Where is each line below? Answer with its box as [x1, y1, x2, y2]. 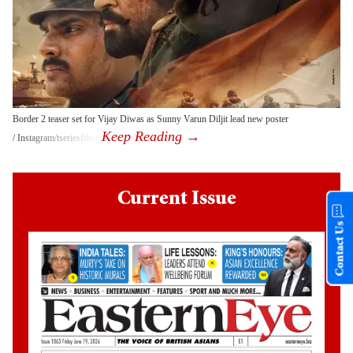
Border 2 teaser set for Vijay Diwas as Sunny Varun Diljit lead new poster [13, 113, 288, 125]
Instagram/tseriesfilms [15, 132, 102, 144]
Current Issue [117, 190, 236, 211]
